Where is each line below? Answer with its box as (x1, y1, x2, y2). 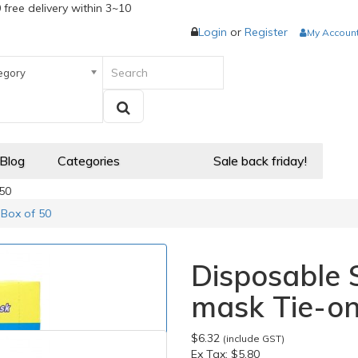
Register (245, 25, 288, 39)
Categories (58, 153, 120, 169)
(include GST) (223, 332, 284, 344)
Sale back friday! (213, 153, 307, 169)
